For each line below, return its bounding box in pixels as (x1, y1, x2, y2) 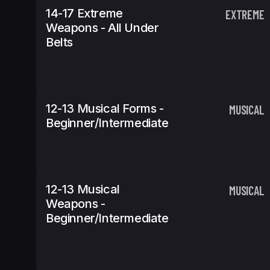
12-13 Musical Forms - (46, 101, 164, 116)
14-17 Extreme (46, 6, 123, 20)
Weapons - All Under (46, 20, 159, 35)
